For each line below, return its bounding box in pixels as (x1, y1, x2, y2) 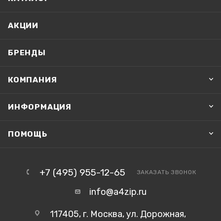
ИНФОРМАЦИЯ (8, 102, 72, 111)
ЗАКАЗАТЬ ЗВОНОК (137, 169, 196, 176)
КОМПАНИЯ (8, 75, 57, 84)
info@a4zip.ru (89, 186, 147, 197)
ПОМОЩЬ (8, 129, 47, 139)
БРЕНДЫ (8, 48, 46, 57)
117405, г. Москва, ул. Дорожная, (49, 209, 186, 220)
